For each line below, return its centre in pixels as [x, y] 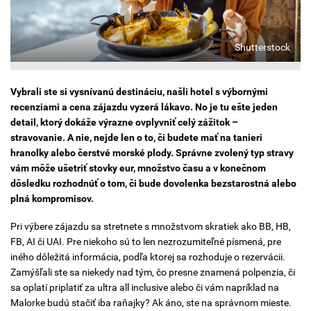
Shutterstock [262, 47]
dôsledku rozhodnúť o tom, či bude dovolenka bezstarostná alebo [153, 183]
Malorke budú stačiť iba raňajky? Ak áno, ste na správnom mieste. [151, 302]
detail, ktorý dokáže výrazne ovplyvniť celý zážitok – [124, 122]
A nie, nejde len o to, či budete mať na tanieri [165, 137]
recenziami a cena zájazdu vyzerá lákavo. [103, 107]
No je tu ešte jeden [236, 107]
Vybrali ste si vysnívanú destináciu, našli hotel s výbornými [139, 92]
